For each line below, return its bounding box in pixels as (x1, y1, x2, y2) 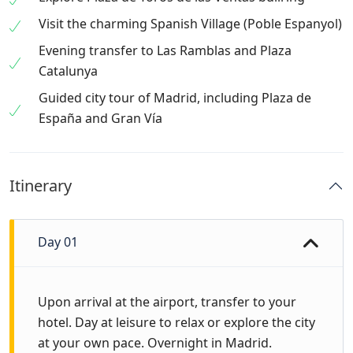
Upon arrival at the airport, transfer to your (38, 293, 296, 310)
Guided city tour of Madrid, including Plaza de (39, 89, 311, 106)
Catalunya (39, 62, 98, 80)
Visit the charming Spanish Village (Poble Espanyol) (39, 15, 342, 32)
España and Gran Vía (39, 110, 162, 127)
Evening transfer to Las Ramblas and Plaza (39, 42, 292, 59)
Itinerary (9, 175, 72, 196)
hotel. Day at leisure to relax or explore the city (38, 314, 315, 331)
